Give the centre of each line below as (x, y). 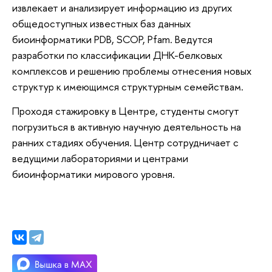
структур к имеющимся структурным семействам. (128, 87)
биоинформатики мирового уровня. (93, 174)
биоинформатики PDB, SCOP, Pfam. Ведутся (112, 39)
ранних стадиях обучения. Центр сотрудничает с (125, 142)
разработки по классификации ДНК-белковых (117, 55)
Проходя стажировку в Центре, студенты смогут (126, 110)
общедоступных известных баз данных (101, 24)
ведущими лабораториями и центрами (100, 158)
